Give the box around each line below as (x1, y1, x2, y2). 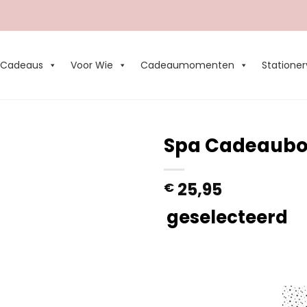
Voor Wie (71, 58, 114, 72)
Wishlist (96, 179, 133, 193)
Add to (97, 167, 132, 181)
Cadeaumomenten (140, 58, 235, 72)
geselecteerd (167, 205, 288, 230)
